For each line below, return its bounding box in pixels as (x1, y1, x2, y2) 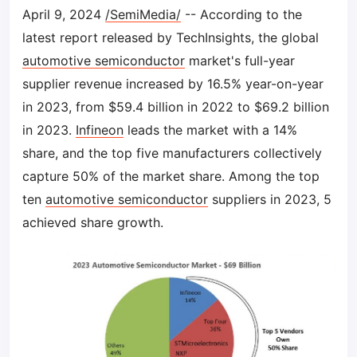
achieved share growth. (22, 214, 163, 230)
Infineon (76, 122, 124, 138)
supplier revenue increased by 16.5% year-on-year (22, 76, 324, 92)
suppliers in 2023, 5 (208, 191, 331, 207)
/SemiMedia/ (105, 6, 181, 22)
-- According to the (181, 6, 302, 22)
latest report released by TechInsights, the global (22, 29, 319, 45)
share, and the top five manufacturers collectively (22, 145, 322, 161)
